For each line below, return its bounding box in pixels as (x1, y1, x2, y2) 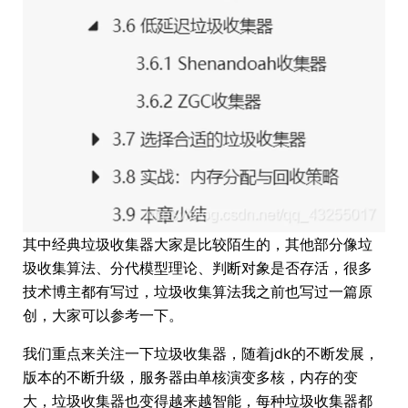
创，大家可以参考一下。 (23, 305, 183, 324)
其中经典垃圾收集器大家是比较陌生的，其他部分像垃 (23, 234, 372, 253)
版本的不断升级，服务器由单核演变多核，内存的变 (23, 367, 358, 386)
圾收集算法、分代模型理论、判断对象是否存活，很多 (23, 258, 372, 277)
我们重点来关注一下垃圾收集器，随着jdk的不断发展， (23, 343, 379, 362)
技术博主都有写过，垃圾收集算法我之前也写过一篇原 (23, 281, 372, 301)
